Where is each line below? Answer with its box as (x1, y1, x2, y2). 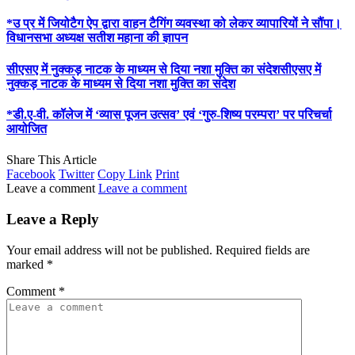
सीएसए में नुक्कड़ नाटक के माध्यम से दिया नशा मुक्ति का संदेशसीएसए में (6, 62, 321, 76)
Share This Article (6, 153, 97, 167)
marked (6, 257, 47, 271)
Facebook (6, 167, 55, 181)
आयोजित (6, 121, 47, 136)
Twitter (59, 167, 94, 181)
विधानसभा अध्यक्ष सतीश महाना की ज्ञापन (6, 31, 188, 45)
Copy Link (97, 167, 152, 181)
